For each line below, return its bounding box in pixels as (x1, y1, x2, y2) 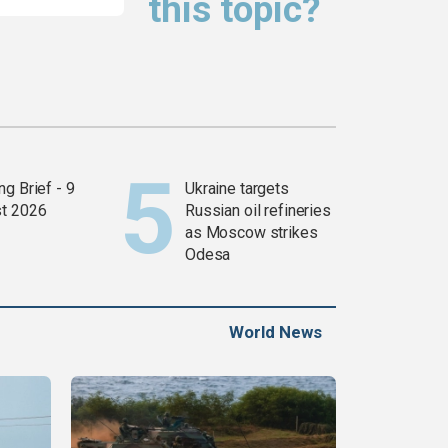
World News (229, 322, 322, 343)
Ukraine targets (185, 179, 289, 199)
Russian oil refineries (185, 201, 331, 221)
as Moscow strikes (185, 223, 318, 243)
